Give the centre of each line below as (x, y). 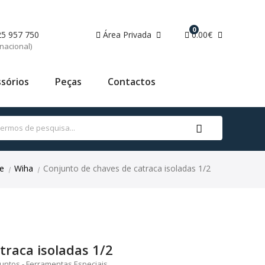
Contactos (132, 82)
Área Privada (126, 35)
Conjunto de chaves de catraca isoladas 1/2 (126, 168)
